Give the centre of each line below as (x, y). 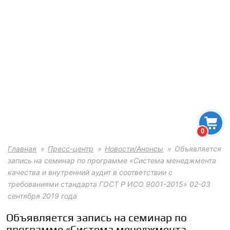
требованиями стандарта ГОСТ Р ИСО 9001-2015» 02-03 (109, 184)
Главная (22, 148)
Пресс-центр (71, 148)
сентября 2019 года (42, 196)
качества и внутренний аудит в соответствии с (90, 172)
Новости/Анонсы (134, 148)
